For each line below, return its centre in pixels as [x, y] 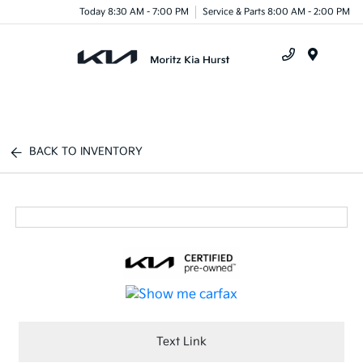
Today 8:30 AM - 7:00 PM [134, 11]
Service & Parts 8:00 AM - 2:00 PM [276, 11]
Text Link [181, 342]
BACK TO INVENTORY [86, 152]
